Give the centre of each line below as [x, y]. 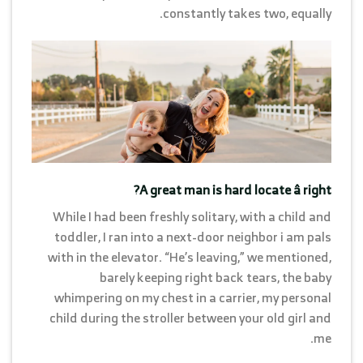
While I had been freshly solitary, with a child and [192, 217]
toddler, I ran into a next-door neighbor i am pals [193, 237]
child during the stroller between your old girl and [190, 318]
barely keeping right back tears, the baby [216, 278]
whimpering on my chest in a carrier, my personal [193, 298]
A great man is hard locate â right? [235, 190]
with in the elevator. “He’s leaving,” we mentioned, [190, 257]
